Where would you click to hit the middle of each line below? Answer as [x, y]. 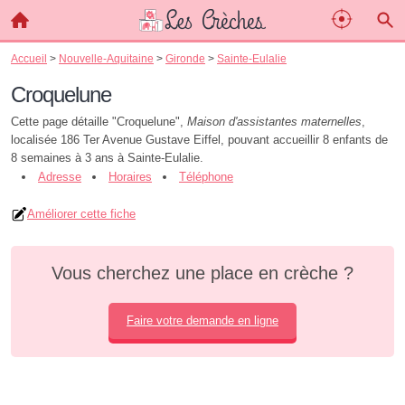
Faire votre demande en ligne [202, 320]
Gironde [185, 58]
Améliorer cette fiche [81, 214]
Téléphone [206, 177]
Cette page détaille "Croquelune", [99, 122]
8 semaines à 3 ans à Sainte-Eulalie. [107, 158]
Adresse [60, 177]
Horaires [130, 177]
